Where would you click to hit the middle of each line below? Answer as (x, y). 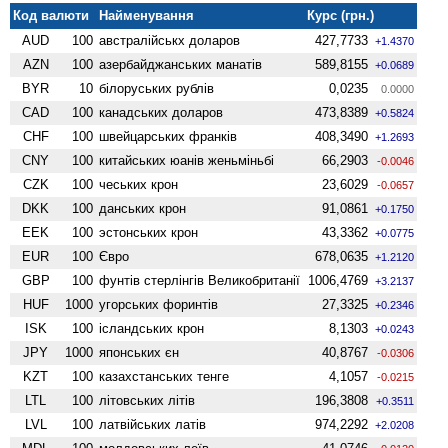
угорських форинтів (159, 304)
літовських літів (147, 400)
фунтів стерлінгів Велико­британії (200, 280)
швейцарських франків (168, 136)
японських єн (139, 352)
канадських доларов (161, 112)
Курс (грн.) (341, 15)
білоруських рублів (157, 88)
